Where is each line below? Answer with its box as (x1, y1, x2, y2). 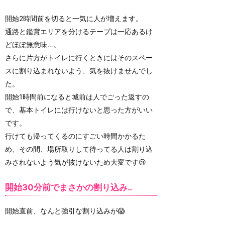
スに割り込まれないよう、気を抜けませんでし (5, 66, 153, 75)
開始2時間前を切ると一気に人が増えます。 (5, 14, 143, 23)
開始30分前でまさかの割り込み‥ (5, 182, 132, 193)
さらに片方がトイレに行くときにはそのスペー (5, 53, 153, 62)
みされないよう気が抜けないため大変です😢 (5, 157, 146, 166)
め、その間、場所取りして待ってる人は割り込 (5, 144, 153, 153)
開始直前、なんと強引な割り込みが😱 (5, 206, 125, 215)
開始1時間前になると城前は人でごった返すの (5, 92, 149, 101)
